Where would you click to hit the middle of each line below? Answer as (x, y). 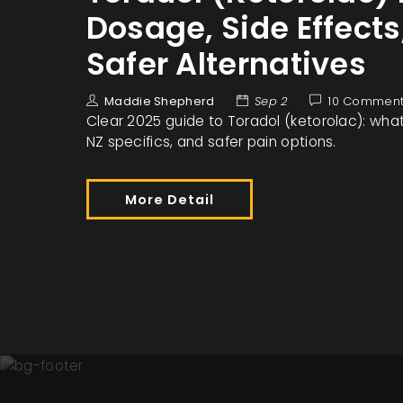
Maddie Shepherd (160, 101)
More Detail (169, 199)
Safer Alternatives (226, 64)
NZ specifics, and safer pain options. (211, 141)
